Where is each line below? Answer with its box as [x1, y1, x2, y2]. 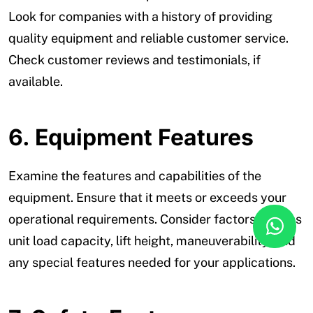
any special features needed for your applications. [8, 254, 296, 270]
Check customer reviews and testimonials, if [8, 52, 261, 67]
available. [8, 73, 63, 89]
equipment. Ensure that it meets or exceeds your [8, 189, 286, 205]
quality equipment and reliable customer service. [8, 30, 289, 45]
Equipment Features [35, 123, 254, 151]
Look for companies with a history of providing [8, 8, 272, 24]
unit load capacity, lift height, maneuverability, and [8, 233, 296, 248]
